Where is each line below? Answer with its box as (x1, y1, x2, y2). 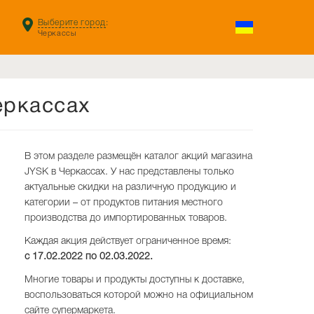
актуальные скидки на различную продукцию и (25, 181, 236, 192)
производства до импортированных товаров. (25, 212, 227, 223)
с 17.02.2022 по (25, 250, 100, 261)
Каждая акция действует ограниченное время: (25, 235, 231, 246)
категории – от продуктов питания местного (25, 196, 223, 207)
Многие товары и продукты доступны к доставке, (25, 273, 245, 285)
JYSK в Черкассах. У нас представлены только (25, 165, 234, 177)
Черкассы (37, 28, 76, 37)
